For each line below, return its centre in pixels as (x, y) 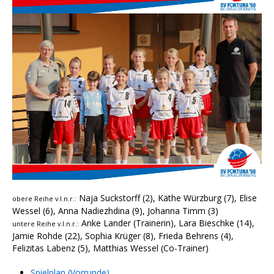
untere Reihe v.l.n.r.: (46, 224)
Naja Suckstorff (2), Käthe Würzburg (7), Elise (167, 198)
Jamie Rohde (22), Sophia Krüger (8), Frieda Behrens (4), (123, 236)
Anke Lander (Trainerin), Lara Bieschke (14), (167, 223)
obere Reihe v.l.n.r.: (44, 199)
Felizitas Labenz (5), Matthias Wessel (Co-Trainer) (110, 248)
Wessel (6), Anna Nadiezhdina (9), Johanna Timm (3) (115, 211)
